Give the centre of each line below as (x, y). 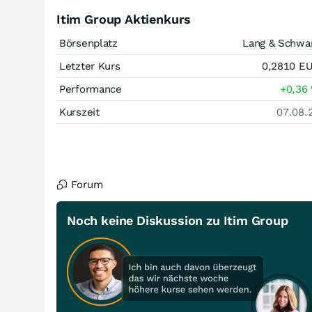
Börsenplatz (88, 43)
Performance (91, 89)
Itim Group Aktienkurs (124, 19)
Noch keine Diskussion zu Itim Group (178, 220)
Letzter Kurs (90, 66)
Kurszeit (79, 112)
